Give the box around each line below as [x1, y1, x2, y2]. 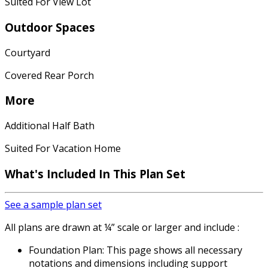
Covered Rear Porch [5, 68, 94, 82]
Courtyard [5, 45, 50, 59]
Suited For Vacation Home [5, 142, 121, 155]
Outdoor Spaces [5, 19, 95, 35]
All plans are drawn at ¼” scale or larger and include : [5, 221, 239, 234]
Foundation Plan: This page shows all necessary [29, 243, 242, 257]
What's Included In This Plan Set [5, 166, 185, 181]
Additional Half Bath [5, 119, 95, 132]
